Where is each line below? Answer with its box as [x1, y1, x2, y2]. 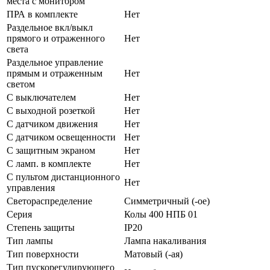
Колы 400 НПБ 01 [124, 209, 198, 219]
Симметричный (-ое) [124, 195, 210, 206]
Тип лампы [7, 235, 53, 246]
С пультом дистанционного [7, 171, 120, 182]
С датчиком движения [7, 118, 98, 129]
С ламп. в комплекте [7, 158, 91, 169]
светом [7, 78, 35, 89]
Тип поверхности [7, 248, 79, 259]
